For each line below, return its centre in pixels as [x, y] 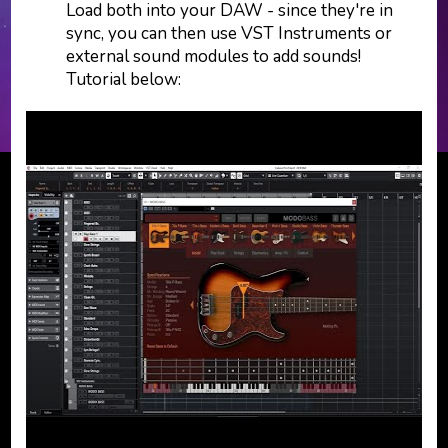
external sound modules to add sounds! [214, 56]
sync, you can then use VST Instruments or [229, 33]
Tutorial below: [124, 79]
